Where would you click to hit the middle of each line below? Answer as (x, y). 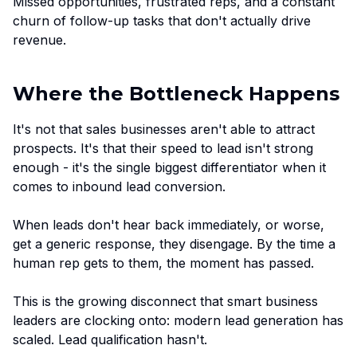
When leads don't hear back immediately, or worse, (169, 225)
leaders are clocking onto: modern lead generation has (178, 321)
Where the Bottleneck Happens (176, 94)
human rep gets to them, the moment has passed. (163, 263)
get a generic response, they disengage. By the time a (174, 244)
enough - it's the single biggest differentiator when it (169, 168)
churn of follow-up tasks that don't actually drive (162, 21)
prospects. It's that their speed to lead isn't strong (163, 149)
